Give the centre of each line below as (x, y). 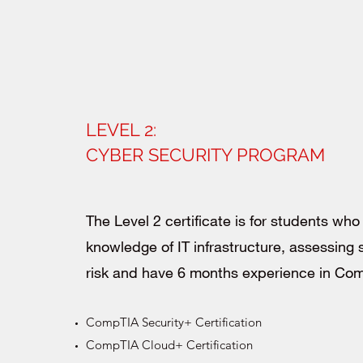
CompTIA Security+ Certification (175, 322)
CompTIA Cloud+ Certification (169, 345)
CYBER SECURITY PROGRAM (205, 155)
